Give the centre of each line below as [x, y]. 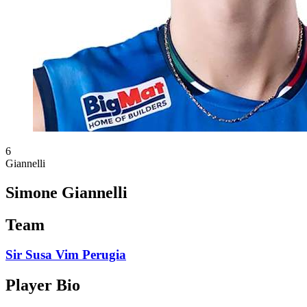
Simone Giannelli [66, 192]
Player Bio [43, 285]
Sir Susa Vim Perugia [66, 255]
